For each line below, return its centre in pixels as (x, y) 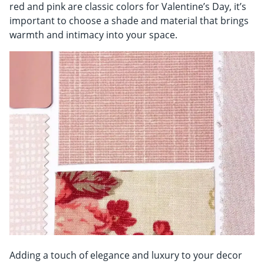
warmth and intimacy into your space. (93, 34)
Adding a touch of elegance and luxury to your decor (126, 255)
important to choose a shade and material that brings (129, 20)
